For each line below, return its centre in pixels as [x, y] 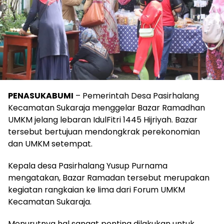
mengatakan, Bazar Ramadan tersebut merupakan [109, 177]
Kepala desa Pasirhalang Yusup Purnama [88, 165]
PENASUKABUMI [41, 95]
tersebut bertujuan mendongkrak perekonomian [104, 131]
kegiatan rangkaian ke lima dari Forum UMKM [96, 189]
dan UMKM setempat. [50, 143]
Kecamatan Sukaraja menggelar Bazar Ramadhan [106, 107]
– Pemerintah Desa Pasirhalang [136, 95]
